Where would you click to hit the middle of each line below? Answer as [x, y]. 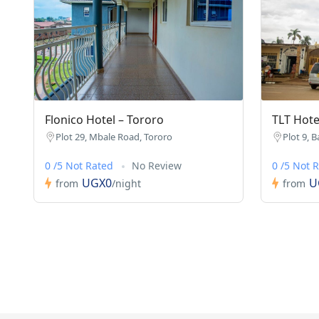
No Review [157, 166]
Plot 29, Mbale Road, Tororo [114, 137]
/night [126, 183]
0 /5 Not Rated [80, 166]
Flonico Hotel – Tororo [104, 120]
